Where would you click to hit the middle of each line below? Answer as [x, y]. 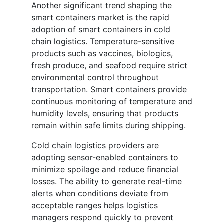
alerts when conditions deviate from [100, 194]
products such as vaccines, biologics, [102, 54]
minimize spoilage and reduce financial [105, 170]
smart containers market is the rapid [100, 18]
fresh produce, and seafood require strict [109, 66]
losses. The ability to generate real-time [107, 182]
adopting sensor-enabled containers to [105, 158]
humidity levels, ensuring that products [105, 114]
